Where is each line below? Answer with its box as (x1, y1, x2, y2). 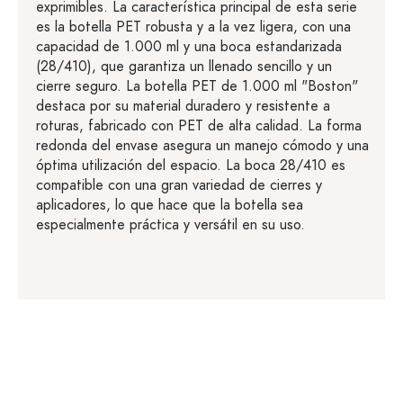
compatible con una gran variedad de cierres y (36, 175, 322, 195)
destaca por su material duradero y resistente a (36, 95, 330, 116)
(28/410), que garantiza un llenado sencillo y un (36, 56, 332, 76)
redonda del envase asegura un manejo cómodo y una (36, 135, 369, 156)
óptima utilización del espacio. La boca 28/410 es (36, 155, 345, 175)
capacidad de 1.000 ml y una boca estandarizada (36, 36, 342, 57)
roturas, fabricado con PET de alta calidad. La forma (36, 115, 362, 136)
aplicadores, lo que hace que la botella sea (36, 194, 303, 215)
